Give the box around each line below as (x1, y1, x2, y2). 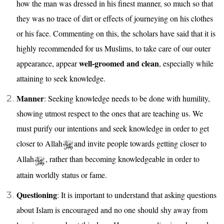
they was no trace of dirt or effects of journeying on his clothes (16, 13, 213, 24)
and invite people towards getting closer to (74, 138, 206, 149)
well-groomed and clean (79, 57, 159, 69)
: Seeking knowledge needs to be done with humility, (44, 93, 210, 104)
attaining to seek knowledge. (16, 73, 105, 84)
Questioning (16, 188, 57, 200)
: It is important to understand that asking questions (57, 189, 216, 200)
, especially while (159, 58, 213, 69)
